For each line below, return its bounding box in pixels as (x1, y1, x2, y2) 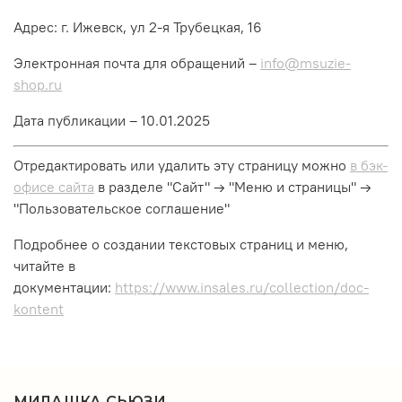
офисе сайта (13, 177, 94, 196)
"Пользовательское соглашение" (13, 198, 230, 217)
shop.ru (13, 74, 62, 93)
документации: (13, 277, 111, 296)
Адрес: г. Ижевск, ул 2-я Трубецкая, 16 (13, 17, 262, 36)
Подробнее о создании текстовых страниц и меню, (13, 234, 348, 253)
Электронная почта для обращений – (13, 53, 260, 72)
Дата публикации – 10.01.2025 (13, 110, 210, 129)
